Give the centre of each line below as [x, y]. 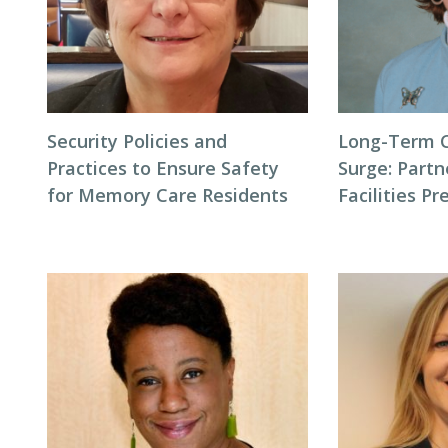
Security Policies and [137, 141]
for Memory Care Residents [167, 195]
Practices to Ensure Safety [163, 168]
